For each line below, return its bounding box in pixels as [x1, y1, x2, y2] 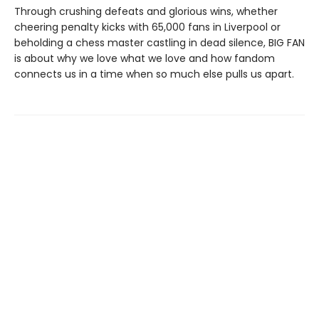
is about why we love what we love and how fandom [14, 51, 275, 66]
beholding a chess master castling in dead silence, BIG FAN [14, 35, 305, 50]
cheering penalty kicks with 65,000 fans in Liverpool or [14, 19, 281, 34]
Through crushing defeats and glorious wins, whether [14, 4, 278, 19]
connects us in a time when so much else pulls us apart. [14, 66, 294, 81]
